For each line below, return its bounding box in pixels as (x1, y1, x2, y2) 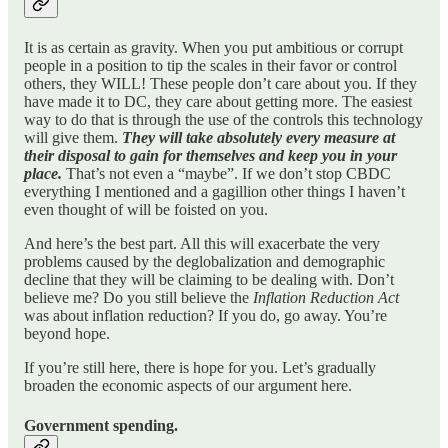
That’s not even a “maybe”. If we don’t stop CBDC (66, 165, 391, 183)
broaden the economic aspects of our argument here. (24, 377, 352, 395)
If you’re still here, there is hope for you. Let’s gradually (24, 359, 376, 377)
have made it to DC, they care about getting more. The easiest (24, 93, 412, 111)
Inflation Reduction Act (253, 289, 399, 307)
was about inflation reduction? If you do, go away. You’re (24, 307, 387, 325)
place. (24, 165, 66, 183)
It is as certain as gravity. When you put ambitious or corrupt (24, 39, 403, 57)
